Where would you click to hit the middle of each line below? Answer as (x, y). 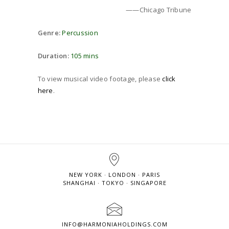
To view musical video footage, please (100, 78)
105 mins (85, 55)
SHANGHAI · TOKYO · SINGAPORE (114, 182)
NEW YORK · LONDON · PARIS (114, 174)
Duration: (54, 55)
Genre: (50, 32)
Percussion (80, 32)
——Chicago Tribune (159, 9)
